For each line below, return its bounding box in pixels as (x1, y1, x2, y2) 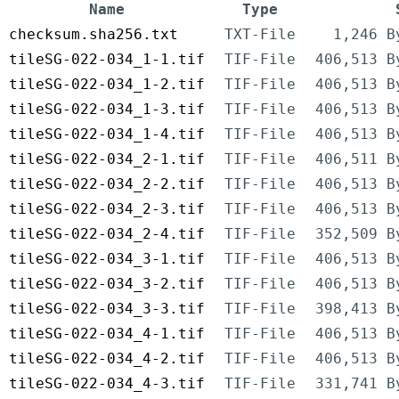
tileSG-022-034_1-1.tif (9, 51, 205, 69)
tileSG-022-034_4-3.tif (9, 375, 205, 393)
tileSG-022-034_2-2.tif (9, 175, 205, 193)
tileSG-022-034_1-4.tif (9, 126, 205, 143)
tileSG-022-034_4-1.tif (9, 325, 205, 343)
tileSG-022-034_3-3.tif (9, 300, 205, 318)
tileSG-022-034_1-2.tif (9, 76, 205, 94)
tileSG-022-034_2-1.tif (9, 151, 205, 168)
